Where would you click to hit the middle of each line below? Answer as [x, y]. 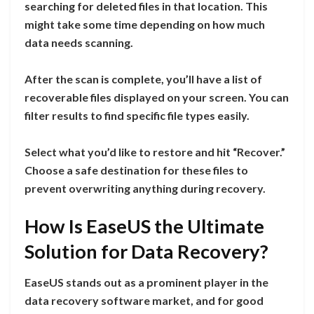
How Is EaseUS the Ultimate [144, 226]
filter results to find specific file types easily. [137, 116]
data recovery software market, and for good [144, 301]
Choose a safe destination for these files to [136, 170]
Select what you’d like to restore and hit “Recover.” [155, 152]
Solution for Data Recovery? [146, 251]
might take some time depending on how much [145, 25]
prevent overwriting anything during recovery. [145, 189]
